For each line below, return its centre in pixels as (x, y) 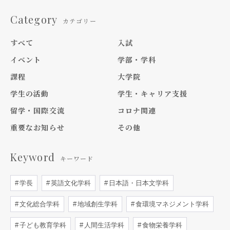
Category (34, 19)
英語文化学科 (70, 183)
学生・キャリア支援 (153, 93)
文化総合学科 (39, 204)
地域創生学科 (97, 204)
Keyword (33, 157)
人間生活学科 (103, 225)
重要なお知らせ (37, 127)
